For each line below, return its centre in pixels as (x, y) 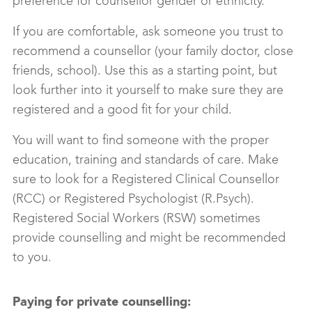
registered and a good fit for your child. (122, 110)
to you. (34, 258)
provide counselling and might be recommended (149, 239)
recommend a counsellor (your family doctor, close (153, 52)
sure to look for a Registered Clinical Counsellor (146, 180)
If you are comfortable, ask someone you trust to (148, 32)
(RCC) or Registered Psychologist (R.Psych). (133, 200)
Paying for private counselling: (102, 303)
